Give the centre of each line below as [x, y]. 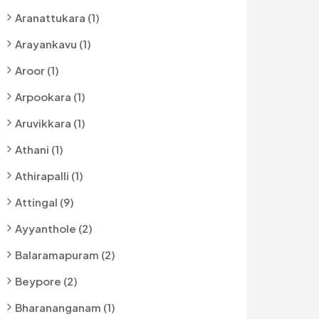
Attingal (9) [45, 202]
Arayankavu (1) [53, 44]
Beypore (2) [46, 281]
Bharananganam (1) [65, 307]
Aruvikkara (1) [50, 123]
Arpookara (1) [50, 96]
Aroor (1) [37, 70]
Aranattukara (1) [57, 17]
